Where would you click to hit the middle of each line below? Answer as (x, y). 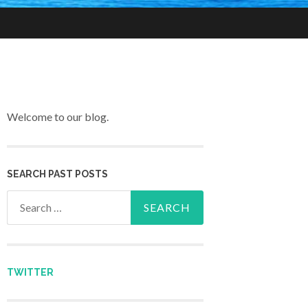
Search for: (32, 199)
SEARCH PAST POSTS (57, 174)
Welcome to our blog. (58, 117)
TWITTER (30, 272)
